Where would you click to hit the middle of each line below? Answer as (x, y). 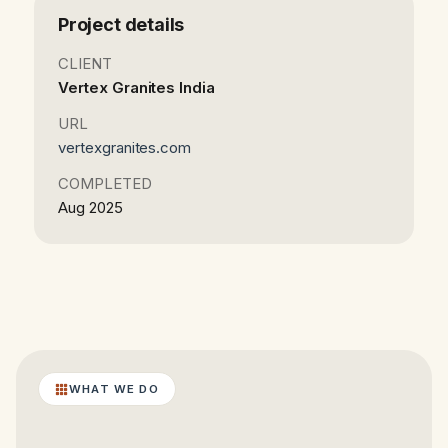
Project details (121, 25)
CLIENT (85, 64)
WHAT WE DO (114, 389)
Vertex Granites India (137, 88)
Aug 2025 (90, 208)
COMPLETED (105, 184)
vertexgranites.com (125, 148)
